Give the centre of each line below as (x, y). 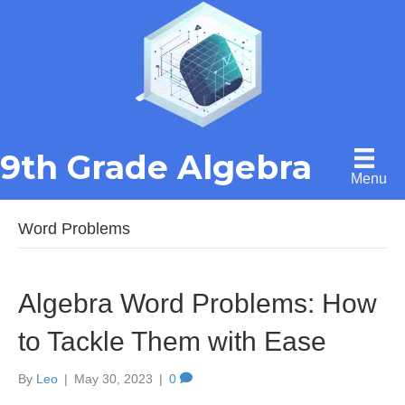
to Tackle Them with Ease (172, 341)
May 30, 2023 (113, 378)
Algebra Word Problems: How (198, 303)
